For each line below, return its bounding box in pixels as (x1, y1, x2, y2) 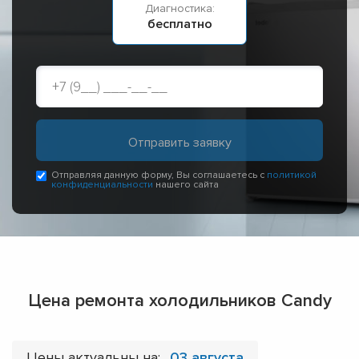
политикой (267, 169, 317, 182)
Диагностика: (144, 2, 215, 16)
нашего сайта (153, 179, 219, 192)
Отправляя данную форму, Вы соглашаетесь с (51, 169, 267, 182)
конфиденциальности (51, 179, 153, 192)
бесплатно (147, 16, 212, 33)
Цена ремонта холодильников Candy (27, 290, 332, 313)
